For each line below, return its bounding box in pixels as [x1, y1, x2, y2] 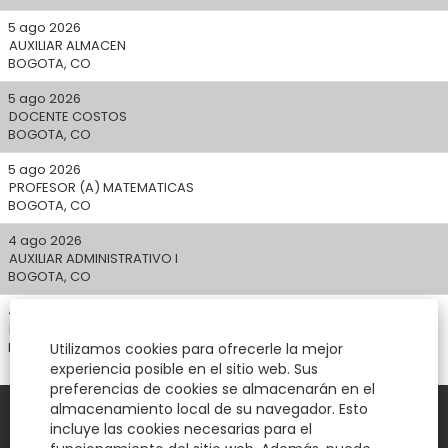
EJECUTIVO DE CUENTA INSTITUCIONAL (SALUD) [9, 320, 303, 339]
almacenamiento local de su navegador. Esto [50, 399, 368, 419]
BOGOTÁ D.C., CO [8, 338, 119, 357]
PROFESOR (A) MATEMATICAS [9, 178, 194, 197]
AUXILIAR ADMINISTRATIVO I [9, 249, 178, 268]
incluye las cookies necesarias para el [50, 419, 312, 439]
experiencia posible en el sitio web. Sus [50, 359, 318, 379]
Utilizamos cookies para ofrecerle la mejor [50, 339, 343, 359]
